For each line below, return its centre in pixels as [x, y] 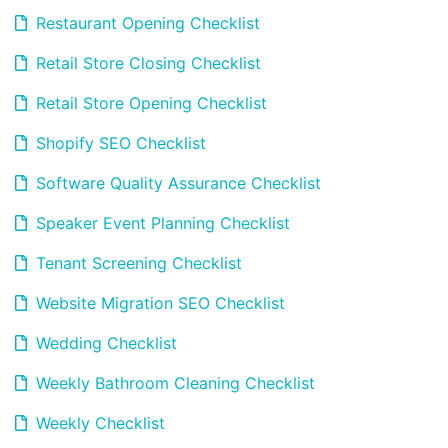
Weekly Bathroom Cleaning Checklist [173, 383]
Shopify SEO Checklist [118, 143]
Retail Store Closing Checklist [146, 63]
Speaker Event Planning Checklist [160, 223]
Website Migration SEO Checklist [158, 303]
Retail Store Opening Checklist [149, 103]
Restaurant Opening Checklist [145, 23]
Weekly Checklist [98, 423]
